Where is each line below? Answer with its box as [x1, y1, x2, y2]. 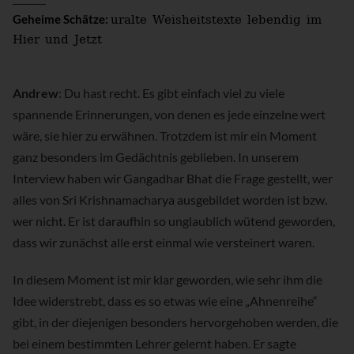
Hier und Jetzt [13, 28, 102, 51]
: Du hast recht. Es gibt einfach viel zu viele [58, 85, 284, 100]
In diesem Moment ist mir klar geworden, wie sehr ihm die [13, 271, 322, 287]
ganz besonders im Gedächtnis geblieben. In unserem [13, 149, 299, 164]
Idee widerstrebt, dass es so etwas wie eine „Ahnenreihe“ [13, 292, 318, 308]
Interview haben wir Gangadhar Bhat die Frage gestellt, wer [13, 170, 333, 186]
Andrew [13, 85, 58, 100]
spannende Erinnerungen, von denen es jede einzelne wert [13, 106, 326, 122]
